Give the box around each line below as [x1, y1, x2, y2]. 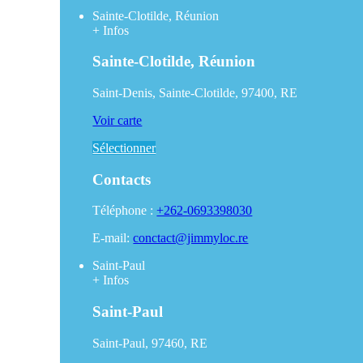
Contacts [92, 170, 152, 188]
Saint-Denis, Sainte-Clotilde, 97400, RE [92, 85, 298, 100]
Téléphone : [92, 203, 157, 218]
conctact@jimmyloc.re [133, 231, 249, 246]
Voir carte [92, 113, 143, 127]
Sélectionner [92, 140, 156, 155]
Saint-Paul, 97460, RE [92, 335, 208, 350]
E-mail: [92, 231, 134, 246]
